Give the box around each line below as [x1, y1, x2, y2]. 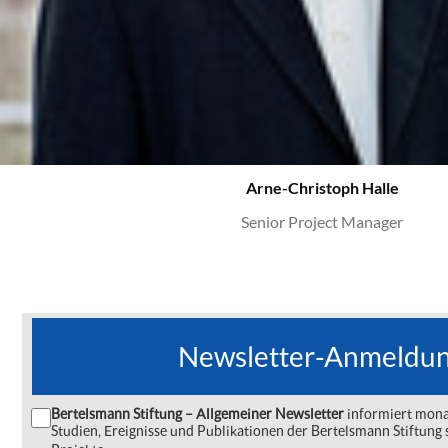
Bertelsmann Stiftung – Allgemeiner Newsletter [51, 405, 344, 422]
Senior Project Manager [241, 212, 403, 231]
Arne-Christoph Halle [245, 178, 399, 197]
